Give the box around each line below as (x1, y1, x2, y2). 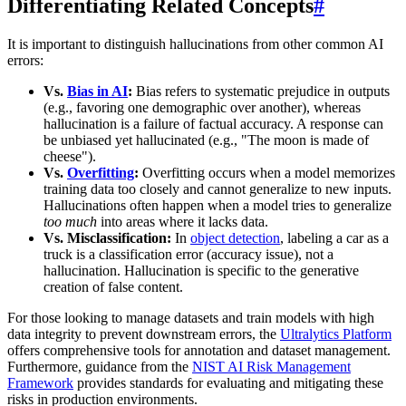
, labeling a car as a (280, 230, 389, 246)
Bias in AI (67, 83, 128, 100)
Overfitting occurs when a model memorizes (139, 165, 395, 181)
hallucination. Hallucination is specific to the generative (43, 263, 359, 279)
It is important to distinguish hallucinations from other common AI (7, 36, 383, 53)
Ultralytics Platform (280, 326, 391, 343)
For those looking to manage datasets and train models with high (7, 310, 374, 326)
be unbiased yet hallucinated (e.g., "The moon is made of (43, 132, 369, 149)
